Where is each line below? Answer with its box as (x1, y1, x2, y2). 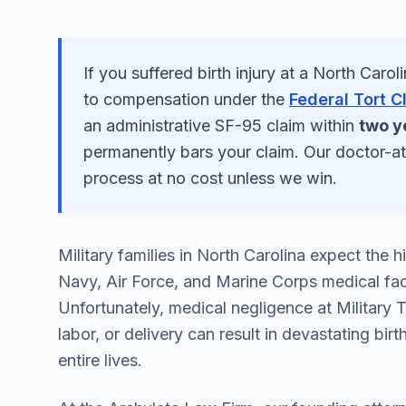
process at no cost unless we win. (83, 169, 337, 188)
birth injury (198, 63, 275, 82)
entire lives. (58, 351, 142, 370)
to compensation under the (83, 90, 285, 109)
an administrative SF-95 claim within (83, 116, 354, 135)
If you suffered (83, 63, 198, 82)
